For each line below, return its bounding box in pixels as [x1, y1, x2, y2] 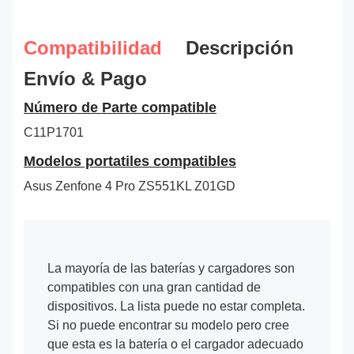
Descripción [186, 36, 294, 58]
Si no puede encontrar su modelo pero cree [47, 318, 289, 332]
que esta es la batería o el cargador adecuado [47, 337, 303, 351]
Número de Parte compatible [24, 100, 217, 116]
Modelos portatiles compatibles [24, 153, 236, 170]
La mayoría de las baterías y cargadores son [47, 261, 295, 275]
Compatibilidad [24, 36, 162, 58]
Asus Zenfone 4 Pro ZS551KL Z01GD [24, 179, 235, 193]
